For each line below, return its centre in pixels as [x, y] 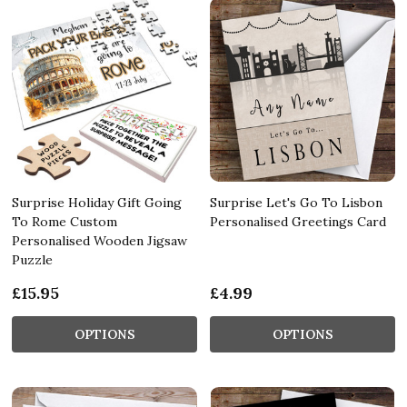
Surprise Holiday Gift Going [97, 202]
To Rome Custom [65, 221]
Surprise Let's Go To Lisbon [296, 202]
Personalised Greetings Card [298, 221]
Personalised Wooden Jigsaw [99, 240]
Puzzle [32, 259]
